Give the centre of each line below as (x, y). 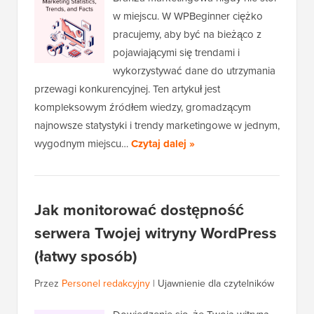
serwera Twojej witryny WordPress (156, 233)
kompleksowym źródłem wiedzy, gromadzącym (143, 108)
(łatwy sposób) (86, 257)
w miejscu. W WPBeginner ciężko (188, 16)
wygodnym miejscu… (83, 144)
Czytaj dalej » (163, 144)
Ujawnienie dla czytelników (216, 284)
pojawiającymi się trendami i (176, 53)
